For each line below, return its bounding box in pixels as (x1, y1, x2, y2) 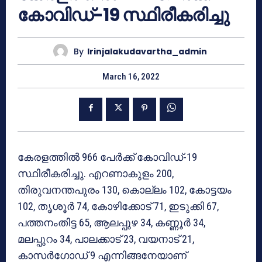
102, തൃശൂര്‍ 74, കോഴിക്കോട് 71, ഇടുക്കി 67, (18, 200, 219, 213)
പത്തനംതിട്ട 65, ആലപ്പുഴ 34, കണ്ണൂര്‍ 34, (18, 216, 205, 229)
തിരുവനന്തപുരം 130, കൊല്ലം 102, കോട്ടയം (18, 184, 232, 196)
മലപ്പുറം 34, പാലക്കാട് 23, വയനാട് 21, (18, 233, 194, 246)
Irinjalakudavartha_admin (87, 45, 207, 57)
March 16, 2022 (102, 71, 160, 82)
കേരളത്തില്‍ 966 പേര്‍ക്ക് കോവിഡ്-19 (18, 151, 197, 164)
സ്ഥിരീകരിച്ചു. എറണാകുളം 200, (18, 167, 174, 180)
